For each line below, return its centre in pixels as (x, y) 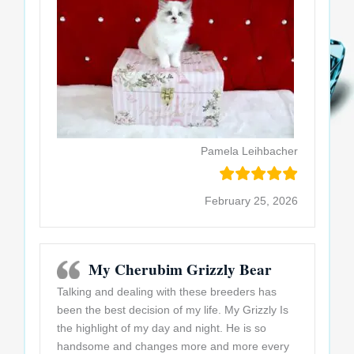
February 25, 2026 (251, 201)
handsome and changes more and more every (173, 346)
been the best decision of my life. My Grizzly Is (172, 310)
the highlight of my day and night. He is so (161, 328)
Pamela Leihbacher (249, 151)
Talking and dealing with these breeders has (166, 292)
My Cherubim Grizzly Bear (180, 269)
